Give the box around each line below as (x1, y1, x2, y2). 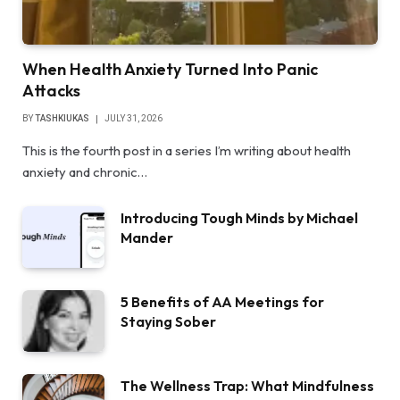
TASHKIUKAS (35, 113, 89, 124)
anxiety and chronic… (22, 163, 147, 181)
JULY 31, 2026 (104, 113, 162, 124)
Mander (121, 229, 173, 247)
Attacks (22, 80, 80, 102)
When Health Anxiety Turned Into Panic (22, 59, 318, 80)
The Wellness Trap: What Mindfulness (121, 377, 374, 396)
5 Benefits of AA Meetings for (121, 293, 324, 312)
